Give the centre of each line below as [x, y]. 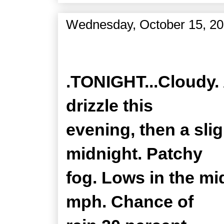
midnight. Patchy [134, 153]
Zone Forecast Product [136, 49]
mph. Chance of [130, 201]
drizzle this [109, 105]
